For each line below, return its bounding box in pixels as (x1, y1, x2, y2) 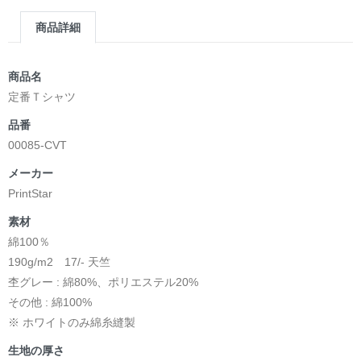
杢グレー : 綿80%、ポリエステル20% (8, 275, 198, 288)
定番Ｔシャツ (8, 89, 76, 103)
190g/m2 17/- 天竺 (8, 255, 110, 268)
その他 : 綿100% (8, 295, 92, 309)
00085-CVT (8, 138, 70, 151)
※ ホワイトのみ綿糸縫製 (8, 315, 135, 329)
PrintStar (8, 186, 52, 200)
